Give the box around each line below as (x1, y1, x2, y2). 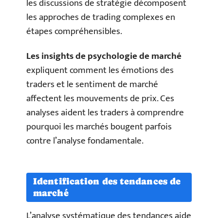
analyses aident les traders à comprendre (26, 105, 184, 121)
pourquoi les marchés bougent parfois (26, 119, 172, 135)
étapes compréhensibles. (26, 23, 122, 39)
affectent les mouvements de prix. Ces (26, 91, 174, 107)
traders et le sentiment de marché (26, 77, 158, 92)
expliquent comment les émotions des (26, 63, 174, 78)
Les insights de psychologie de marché (26, 49, 182, 64)
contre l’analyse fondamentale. (26, 133, 144, 149)
